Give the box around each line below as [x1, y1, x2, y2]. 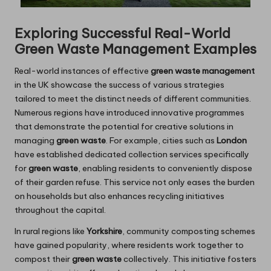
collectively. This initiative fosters [122, 253, 256, 265]
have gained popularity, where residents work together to [15, 240, 244, 251]
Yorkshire [87, 226, 122, 237]
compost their [15, 253, 72, 265]
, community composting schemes [122, 226, 255, 237]
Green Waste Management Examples [15, 41, 256, 58]
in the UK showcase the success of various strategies [15, 79, 224, 91]
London [217, 135, 247, 146]
